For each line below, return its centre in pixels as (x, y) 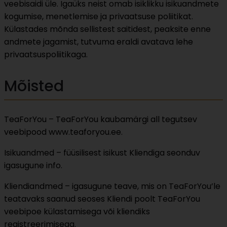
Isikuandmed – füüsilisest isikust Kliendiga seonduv (102, 153)
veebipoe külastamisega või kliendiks (77, 212)
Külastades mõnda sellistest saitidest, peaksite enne (107, 29)
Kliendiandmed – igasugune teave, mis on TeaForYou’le (112, 186)
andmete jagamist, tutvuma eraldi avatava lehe (99, 42)
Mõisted (34, 86)
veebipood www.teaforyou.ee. (63, 132)
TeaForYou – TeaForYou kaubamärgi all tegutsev (101, 120)
